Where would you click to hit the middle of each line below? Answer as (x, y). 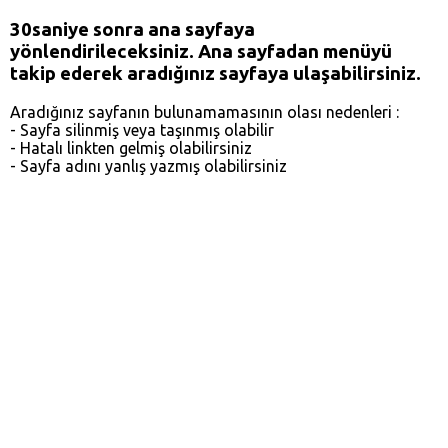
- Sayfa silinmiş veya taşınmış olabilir (142, 129)
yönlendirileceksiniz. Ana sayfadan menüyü (201, 51)
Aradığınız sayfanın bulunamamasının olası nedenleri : (204, 111)
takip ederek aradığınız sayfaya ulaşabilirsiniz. (215, 73)
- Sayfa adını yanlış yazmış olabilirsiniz (148, 165)
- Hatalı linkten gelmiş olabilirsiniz (131, 147)
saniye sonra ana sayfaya (143, 29)
